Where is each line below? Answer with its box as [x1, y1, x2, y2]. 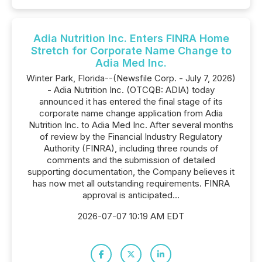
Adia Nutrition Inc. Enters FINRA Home [33, 32, 229, 44]
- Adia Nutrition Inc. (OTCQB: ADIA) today [47, 84, 215, 95]
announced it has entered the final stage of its [39, 96, 223, 107]
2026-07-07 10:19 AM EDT [78, 211, 184, 222]
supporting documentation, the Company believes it [27, 166, 235, 177]
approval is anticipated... [82, 189, 180, 201]
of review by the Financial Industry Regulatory [40, 131, 222, 142]
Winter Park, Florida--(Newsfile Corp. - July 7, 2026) [26, 73, 236, 84]
